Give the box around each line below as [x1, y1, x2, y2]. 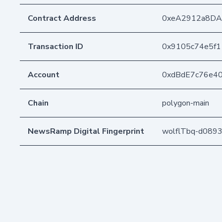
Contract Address [28, 12, 96, 24]
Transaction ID [28, 41, 83, 52]
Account [28, 69, 59, 80]
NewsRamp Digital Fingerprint [28, 125, 144, 137]
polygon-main [162, 97, 209, 109]
